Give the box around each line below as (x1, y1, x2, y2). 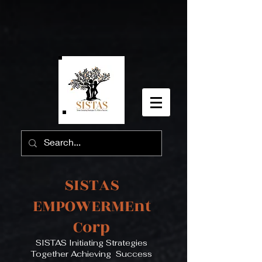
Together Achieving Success (31, 249, 152, 259)
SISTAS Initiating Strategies (36, 237, 147, 248)
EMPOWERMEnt (32, 194, 151, 218)
